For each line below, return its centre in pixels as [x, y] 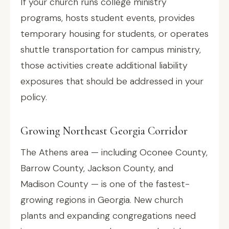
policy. [34, 97]
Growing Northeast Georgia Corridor [104, 131]
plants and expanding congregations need [108, 216]
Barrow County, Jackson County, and [97, 168]
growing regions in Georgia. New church [102, 200]
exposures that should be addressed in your [112, 81]
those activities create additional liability [104, 65]
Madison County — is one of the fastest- [105, 184]
